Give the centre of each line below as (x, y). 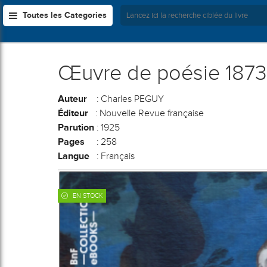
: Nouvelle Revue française (146, 113)
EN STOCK (87, 195)
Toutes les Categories (65, 15)
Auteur (72, 99)
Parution (76, 127)
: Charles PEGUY (125, 99)
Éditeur (73, 113)
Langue (74, 156)
